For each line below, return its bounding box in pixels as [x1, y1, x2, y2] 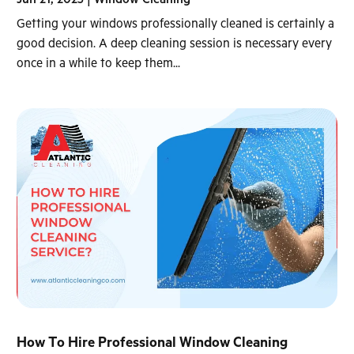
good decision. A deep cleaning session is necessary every [17, 36, 333, 52]
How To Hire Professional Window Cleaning [17, 335, 288, 352]
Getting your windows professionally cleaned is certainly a [17, 17, 335, 32]
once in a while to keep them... [17, 56, 181, 72]
